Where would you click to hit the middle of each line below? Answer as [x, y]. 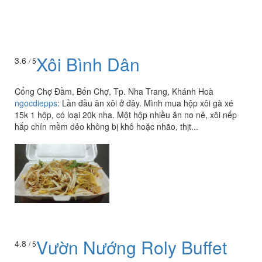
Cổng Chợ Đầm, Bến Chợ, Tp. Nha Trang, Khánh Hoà [114, 92]
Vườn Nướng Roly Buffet [132, 247]
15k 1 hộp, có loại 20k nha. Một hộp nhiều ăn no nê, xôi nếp [126, 115]
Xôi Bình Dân [88, 64]
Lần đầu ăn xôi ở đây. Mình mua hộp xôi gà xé [148, 103]
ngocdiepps [36, 103]
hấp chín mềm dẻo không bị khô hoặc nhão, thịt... [106, 127]
